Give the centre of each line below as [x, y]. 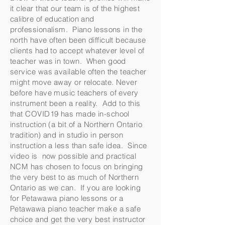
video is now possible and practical [73, 156]
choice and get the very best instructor [78, 219]
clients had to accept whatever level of [77, 50]
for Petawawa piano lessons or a [67, 198]
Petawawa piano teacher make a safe [76, 209]
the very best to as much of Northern [75, 177]
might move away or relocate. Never [74, 82]
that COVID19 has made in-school [70, 114]
